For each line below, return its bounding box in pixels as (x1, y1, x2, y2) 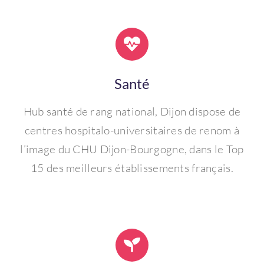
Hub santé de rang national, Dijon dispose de (23, 104, 241, 118)
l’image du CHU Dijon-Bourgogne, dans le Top (20, 141, 244, 156)
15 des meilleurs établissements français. (31, 160, 233, 175)
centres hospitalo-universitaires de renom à (24, 123, 240, 137)
